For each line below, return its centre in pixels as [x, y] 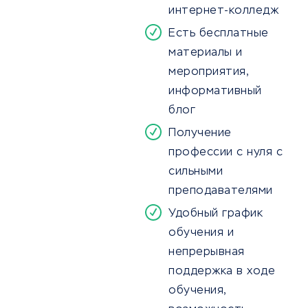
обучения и [201, 233]
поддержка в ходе [222, 272]
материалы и [206, 53]
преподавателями [221, 191]
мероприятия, [208, 73]
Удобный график [216, 214]
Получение [200, 134]
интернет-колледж [223, 11]
